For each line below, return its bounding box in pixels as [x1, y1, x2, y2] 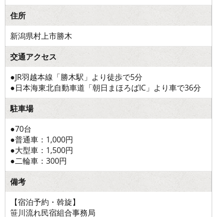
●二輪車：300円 [10, 155, 67, 166]
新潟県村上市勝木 [10, 30, 72, 41]
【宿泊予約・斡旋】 [10, 196, 80, 207]
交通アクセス [10, 51, 57, 62]
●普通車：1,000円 [10, 134, 73, 145]
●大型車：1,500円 [10, 144, 73, 155]
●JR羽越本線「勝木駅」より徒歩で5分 [10, 71, 142, 82]
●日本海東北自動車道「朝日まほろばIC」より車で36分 [10, 82, 201, 93]
